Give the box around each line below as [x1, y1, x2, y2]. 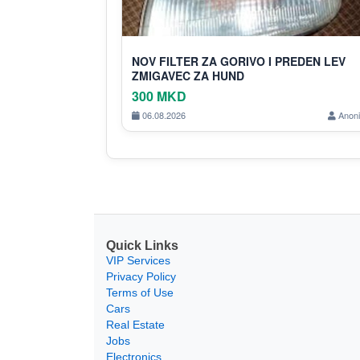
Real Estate [106, 317, 165, 331]
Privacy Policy [106, 269, 176, 283]
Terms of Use [106, 285, 174, 299]
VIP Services [106, 253, 170, 267]
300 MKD [132, 86, 186, 105]
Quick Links [106, 238, 178, 252]
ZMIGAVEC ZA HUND [132, 67, 244, 84]
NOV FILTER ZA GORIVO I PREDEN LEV [132, 52, 346, 69]
